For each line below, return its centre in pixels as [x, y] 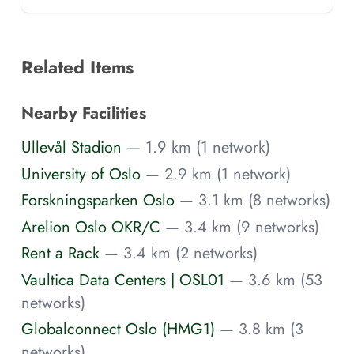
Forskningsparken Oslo [98, 200]
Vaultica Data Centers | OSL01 [123, 279]
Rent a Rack [60, 253]
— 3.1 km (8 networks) [255, 200]
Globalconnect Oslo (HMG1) [118, 329]
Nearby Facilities [84, 113]
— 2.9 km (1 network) [218, 173]
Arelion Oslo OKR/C [91, 226]
